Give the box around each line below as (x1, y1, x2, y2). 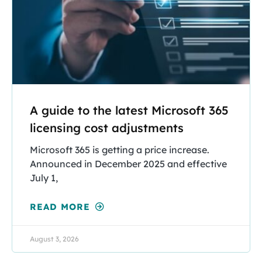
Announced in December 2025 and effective (30, 157, 227, 170)
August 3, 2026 (30, 234, 79, 243)
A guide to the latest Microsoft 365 (30, 102, 229, 118)
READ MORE (30, 201, 94, 212)
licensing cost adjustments (30, 120, 184, 135)
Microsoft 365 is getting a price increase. (30, 143, 209, 156)
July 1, (30, 171, 58, 184)
